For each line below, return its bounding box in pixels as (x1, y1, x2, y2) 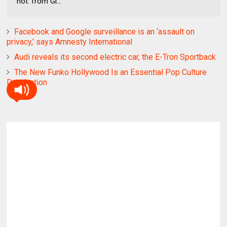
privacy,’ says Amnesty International (7, 36, 133, 47)
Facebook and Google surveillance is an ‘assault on (14, 26, 195, 36)
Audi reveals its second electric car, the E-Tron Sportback (14, 52, 216, 62)
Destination (7, 77, 48, 87)
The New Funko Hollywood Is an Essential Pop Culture (14, 67, 207, 77)
